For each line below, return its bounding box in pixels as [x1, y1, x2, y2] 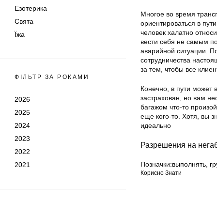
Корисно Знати [140, 170, 182, 177]
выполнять [172, 160, 206, 169]
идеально [140, 122, 171, 130]
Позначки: [140, 160, 172, 169]
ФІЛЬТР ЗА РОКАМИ [15, 74, 89, 80]
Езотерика [15, 4, 47, 12]
